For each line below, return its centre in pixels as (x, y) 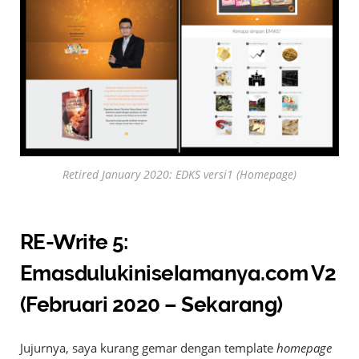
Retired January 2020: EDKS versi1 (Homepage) (179, 175)
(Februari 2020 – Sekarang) (151, 304)
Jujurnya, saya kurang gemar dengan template (148, 348)
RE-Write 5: (74, 242)
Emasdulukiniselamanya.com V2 (178, 273)
